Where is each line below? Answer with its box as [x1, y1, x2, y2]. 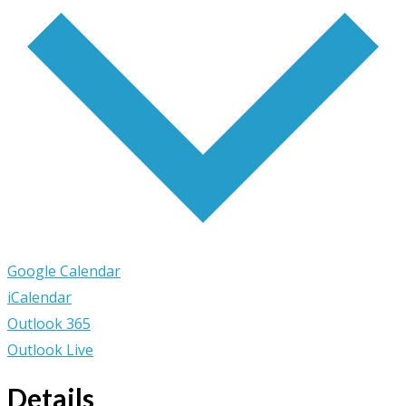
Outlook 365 [7, 313, 91, 333]
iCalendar [7, 286, 72, 307]
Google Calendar [7, 260, 121, 281]
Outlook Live [7, 339, 93, 360]
